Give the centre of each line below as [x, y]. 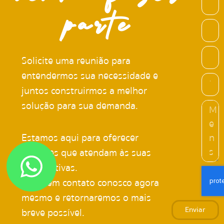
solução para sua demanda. [80, 106]
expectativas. [50, 168]
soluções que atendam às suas [86, 153]
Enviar [195, 210]
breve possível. [53, 213]
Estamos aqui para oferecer [80, 138]
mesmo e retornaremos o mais [86, 198]
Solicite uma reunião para [76, 61]
